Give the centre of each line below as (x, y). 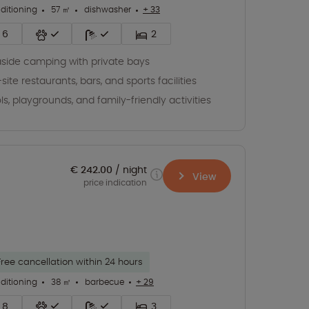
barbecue (103, 281)
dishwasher (107, 10)
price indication (115, 183)
